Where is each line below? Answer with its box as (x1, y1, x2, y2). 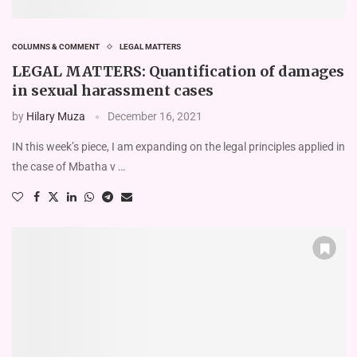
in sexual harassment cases (12, 80, 214, 100)
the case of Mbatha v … (12, 159, 125, 173)
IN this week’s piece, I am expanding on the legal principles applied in (12, 139, 345, 153)
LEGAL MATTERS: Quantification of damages (12, 61, 344, 80)
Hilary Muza (26, 109, 85, 123)
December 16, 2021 (108, 109, 202, 123)
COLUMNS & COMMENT (12, 41, 100, 51)
